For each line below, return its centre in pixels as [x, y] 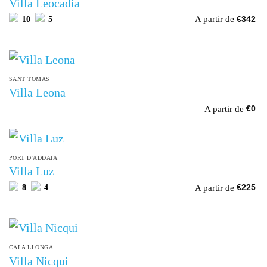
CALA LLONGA [31, 247]
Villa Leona [37, 93]
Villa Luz [31, 171]
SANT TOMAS [29, 79]
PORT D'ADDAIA [33, 157]
